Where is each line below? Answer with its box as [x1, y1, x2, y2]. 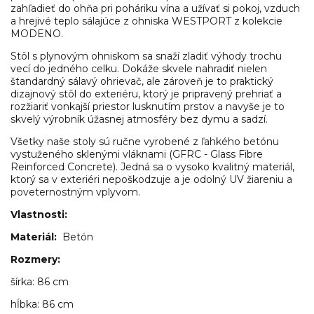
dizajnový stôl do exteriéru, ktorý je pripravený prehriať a [11, 87, 282, 100]
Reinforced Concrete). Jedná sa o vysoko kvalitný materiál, [11, 160, 294, 173]
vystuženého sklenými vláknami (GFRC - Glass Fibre [11, 147, 263, 161]
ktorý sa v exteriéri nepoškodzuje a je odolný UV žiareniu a [11, 172, 292, 186]
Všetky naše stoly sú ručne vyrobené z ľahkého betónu [11, 135, 279, 148]
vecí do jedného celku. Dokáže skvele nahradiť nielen [11, 62, 267, 75]
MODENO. [11, 27, 63, 40]
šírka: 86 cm [11, 275, 69, 288]
